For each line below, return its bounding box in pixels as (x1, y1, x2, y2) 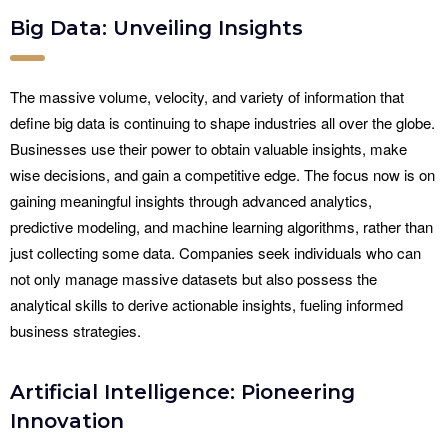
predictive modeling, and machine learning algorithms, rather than (10, 216, 433, 238)
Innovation (10, 409, 124, 434)
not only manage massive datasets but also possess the (10, 268, 377, 290)
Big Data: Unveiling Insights (10, 16, 303, 41)
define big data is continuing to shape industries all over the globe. (10, 112, 435, 134)
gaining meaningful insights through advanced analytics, (10, 190, 372, 212)
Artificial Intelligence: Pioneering (10, 380, 355, 405)
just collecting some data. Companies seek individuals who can (10, 242, 421, 264)
